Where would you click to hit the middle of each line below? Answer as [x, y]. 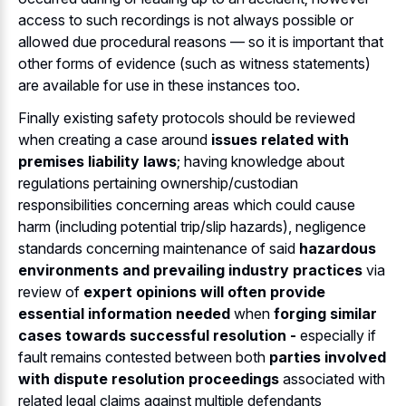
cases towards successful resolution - [157, 336]
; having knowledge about [261, 162]
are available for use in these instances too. [159, 85]
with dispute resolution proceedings [149, 379]
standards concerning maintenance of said [159, 249]
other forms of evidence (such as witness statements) [194, 63]
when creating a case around [115, 140]
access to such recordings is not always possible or [186, 19]
